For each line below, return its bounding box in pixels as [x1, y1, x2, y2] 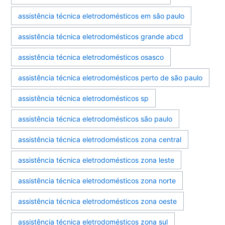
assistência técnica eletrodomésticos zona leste [18, 155, 175, 164]
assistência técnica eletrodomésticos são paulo [18, 114, 173, 123]
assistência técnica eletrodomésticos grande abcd [18, 32, 184, 41]
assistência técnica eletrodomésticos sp [18, 93, 149, 102]
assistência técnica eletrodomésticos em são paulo [18, 11, 185, 20]
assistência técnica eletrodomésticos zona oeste [18, 196, 177, 205]
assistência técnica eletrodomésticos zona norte [18, 176, 176, 185]
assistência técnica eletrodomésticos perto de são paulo [18, 73, 203, 82]
